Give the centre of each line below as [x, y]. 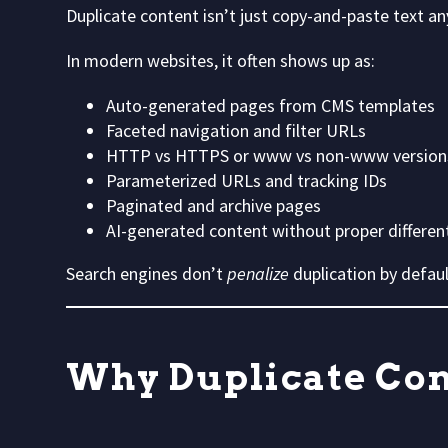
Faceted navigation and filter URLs [236, 130]
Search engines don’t [146, 273]
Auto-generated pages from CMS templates [270, 105]
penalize [258, 273]
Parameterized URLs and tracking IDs [246, 180]
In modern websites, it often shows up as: [220, 60]
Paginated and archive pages [213, 205]
